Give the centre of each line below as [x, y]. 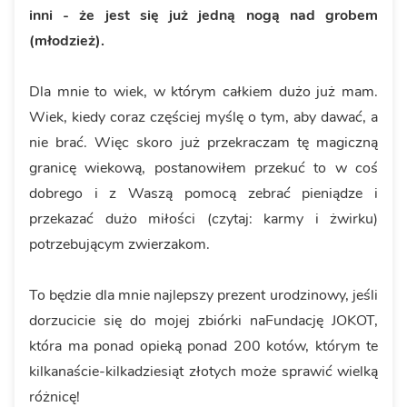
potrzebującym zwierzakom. [119, 244]
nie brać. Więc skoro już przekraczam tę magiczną [203, 142]
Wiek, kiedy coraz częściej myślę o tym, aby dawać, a [203, 117]
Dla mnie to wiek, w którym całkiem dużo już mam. [203, 91]
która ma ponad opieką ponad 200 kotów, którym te [203, 346]
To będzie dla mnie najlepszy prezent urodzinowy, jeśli [203, 295]
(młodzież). [67, 40]
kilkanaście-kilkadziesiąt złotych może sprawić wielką [203, 371]
